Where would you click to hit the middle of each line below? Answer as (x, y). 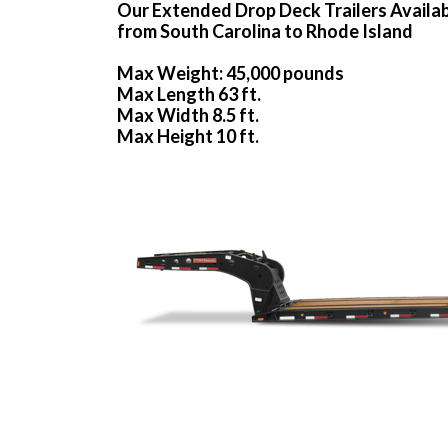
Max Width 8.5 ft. (188, 115)
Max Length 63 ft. (189, 94)
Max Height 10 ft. (188, 136)
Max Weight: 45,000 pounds (230, 73)
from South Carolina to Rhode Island (265, 31)
